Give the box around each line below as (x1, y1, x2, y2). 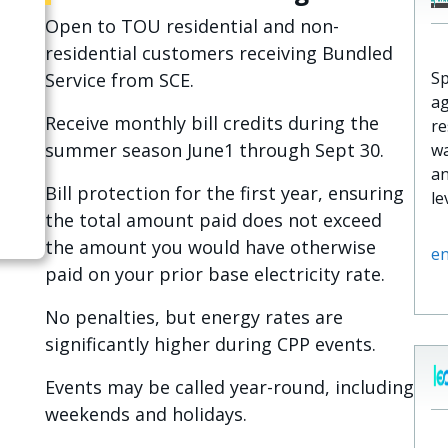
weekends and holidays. (44, 402, 247, 426)
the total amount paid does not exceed (44, 208, 382, 232)
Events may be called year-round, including (44, 375, 414, 399)
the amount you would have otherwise (44, 235, 376, 259)
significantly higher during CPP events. (44, 332, 376, 356)
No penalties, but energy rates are (44, 305, 343, 329)
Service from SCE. (44, 68, 194, 92)
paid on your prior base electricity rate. (44, 262, 385, 286)
